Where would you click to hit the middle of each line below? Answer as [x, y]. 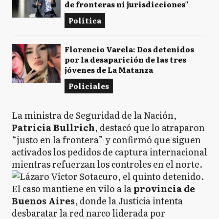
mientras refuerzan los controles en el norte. [107, 164]
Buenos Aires [43, 201]
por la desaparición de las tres [125, 59]
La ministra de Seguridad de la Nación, [94, 115]
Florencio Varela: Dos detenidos [129, 49]
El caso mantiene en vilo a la [73, 188]
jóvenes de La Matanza [109, 70]
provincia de [164, 188]
